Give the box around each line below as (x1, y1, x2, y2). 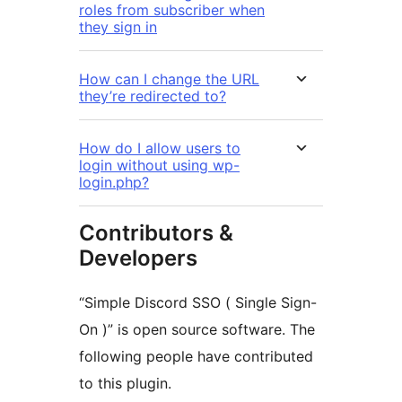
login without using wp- (79, 156, 240, 175)
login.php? (79, 173, 149, 192)
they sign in (79, 18, 157, 37)
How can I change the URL (79, 70, 259, 89)
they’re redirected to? (79, 87, 226, 106)
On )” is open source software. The (79, 320, 315, 339)
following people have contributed (79, 347, 313, 366)
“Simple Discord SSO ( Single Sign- (79, 293, 317, 312)
